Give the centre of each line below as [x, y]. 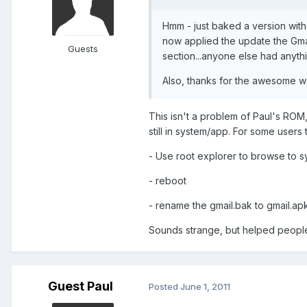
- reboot [168, 180]
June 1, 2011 [205, 287]
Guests [83, 48]
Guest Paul [80, 286]
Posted [164, 287]
